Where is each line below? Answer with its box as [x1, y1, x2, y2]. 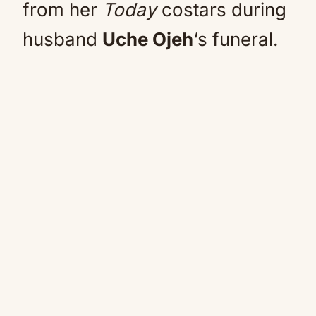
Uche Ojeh [102, 28, 193, 50]
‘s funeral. [193, 28, 278, 50]
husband [23, 28, 102, 50]
